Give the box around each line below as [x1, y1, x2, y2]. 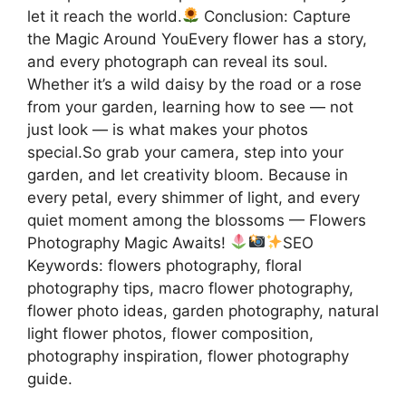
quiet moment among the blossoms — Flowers [27, 210, 366, 229]
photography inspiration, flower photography [27, 346, 349, 365]
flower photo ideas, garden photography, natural [27, 301, 379, 320]
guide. [27, 369, 72, 388]
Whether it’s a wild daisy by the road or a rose [27, 74, 362, 93]
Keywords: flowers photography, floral [27, 256, 302, 275]
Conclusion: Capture [199, 6, 352, 25]
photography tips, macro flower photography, [27, 278, 353, 297]
